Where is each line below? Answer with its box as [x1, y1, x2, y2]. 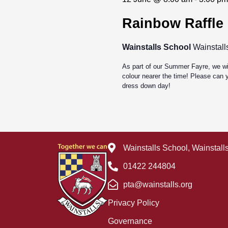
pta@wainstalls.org [123, 180, 192, 189]
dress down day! [122, 81, 170, 90]
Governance [108, 217, 152, 226]
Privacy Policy [108, 198, 159, 208]
